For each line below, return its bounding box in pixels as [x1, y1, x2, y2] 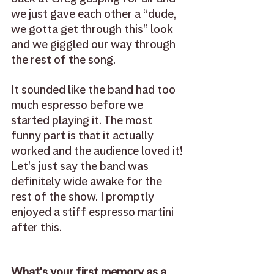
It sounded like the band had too [11, 82, 178, 98]
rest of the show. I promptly [11, 189, 157, 205]
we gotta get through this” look [11, 21, 176, 37]
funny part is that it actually [11, 128, 156, 144]
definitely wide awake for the [11, 174, 165, 190]
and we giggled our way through [11, 37, 178, 53]
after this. [11, 220, 62, 235]
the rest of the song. [11, 52, 118, 68]
